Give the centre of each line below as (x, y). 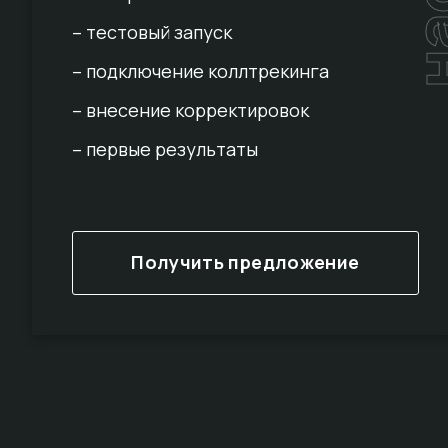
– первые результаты (165, 149)
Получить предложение (245, 262)
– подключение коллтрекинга (200, 71)
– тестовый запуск (152, 32)
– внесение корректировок (190, 110)
